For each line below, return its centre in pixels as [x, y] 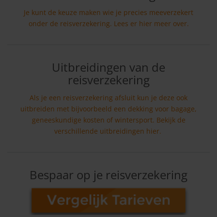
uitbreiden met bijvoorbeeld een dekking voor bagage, [108, 108]
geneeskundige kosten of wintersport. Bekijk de [108, 120]
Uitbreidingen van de [108, 67]
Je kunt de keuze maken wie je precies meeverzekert [108, 12]
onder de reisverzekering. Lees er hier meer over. [108, 23]
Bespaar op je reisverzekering [108, 174]
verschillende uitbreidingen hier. [108, 131]
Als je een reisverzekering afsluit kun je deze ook [108, 97]
